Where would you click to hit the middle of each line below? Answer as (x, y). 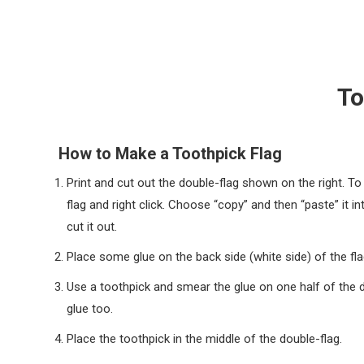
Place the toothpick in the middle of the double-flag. (204, 339)
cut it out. (92, 227)
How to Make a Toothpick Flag (170, 154)
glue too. (90, 309)
